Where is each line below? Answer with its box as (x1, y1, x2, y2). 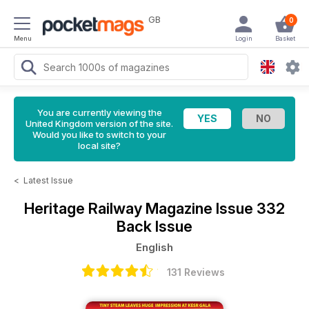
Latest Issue (23, 175, 73, 186)
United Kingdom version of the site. (26, 118, 173, 129)
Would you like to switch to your (32, 129, 166, 140)
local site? (78, 140, 121, 151)
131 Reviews (167, 266, 225, 278)
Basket (275, 34, 295, 42)
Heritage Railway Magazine (24, 199, 216, 217)
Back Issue (117, 217, 192, 235)
